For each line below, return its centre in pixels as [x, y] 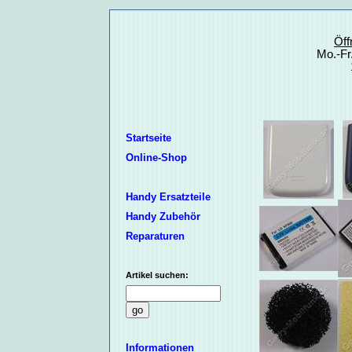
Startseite [148, 138]
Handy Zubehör [163, 217]
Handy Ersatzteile [168, 197]
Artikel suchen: [157, 275]
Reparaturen [155, 236]
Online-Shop [156, 158]
